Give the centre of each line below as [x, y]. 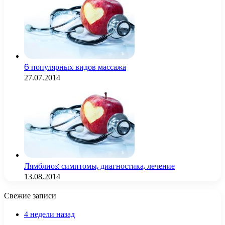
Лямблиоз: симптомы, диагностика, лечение [99, 166]
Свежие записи [30, 195]
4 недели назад [49, 214]
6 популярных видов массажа [75, 67]
